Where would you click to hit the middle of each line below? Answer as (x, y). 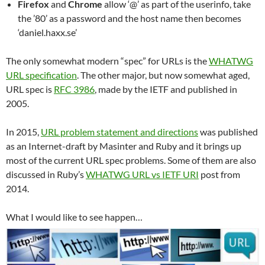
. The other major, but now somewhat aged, (163, 75)
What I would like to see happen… (74, 216)
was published (228, 131)
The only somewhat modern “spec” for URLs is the (107, 60)
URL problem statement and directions (119, 131)
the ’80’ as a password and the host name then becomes (130, 18)
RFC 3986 (74, 89)
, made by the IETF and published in (166, 89)
